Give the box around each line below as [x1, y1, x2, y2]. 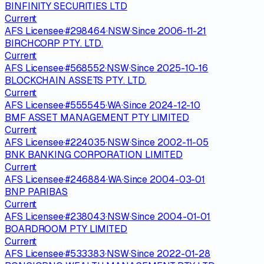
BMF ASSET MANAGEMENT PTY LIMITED [5, 111, 189, 124]
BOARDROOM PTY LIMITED [5, 222, 127, 235]
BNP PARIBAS [5, 185, 68, 198]
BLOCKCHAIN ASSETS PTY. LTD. [5, 74, 147, 87]
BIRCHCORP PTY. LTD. [5, 37, 104, 49]
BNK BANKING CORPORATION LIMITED [5, 148, 183, 161]
